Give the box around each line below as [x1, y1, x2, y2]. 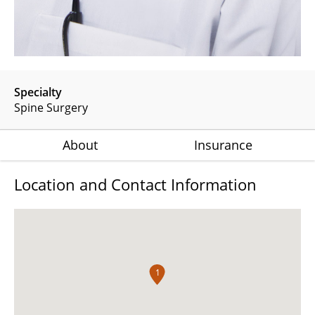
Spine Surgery [14, 99, 88, 115]
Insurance [194, 136, 253, 153]
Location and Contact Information [14, 173, 257, 195]
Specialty [14, 84, 62, 100]
